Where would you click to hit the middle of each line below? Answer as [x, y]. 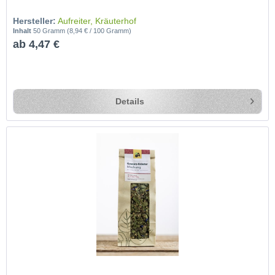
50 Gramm [50, 31]
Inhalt [23, 31]
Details [130, 102]
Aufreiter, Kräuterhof [97, 21]
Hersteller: [35, 21]
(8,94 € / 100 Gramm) [99, 31]
